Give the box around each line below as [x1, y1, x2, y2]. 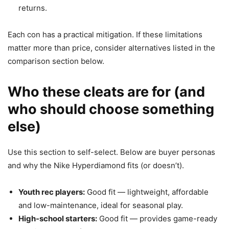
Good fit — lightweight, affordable [85, 187, 209, 197]
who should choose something [8, 100, 214, 118]
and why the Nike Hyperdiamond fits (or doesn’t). [8, 160, 184, 170]
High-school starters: [18, 213, 97, 223]
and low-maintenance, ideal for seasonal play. [18, 200, 183, 210]
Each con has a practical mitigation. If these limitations [8, 29, 202, 39]
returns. [18, 3, 47, 13]
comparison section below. [8, 56, 104, 66]
